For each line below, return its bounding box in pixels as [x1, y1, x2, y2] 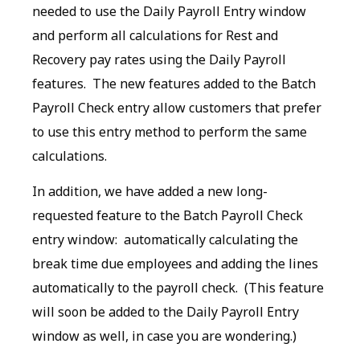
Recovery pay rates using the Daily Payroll [32, 51, 286, 68]
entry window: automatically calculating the [32, 231, 298, 249]
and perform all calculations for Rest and [32, 27, 278, 44]
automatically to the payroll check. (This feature [32, 279, 324, 297]
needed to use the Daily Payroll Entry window [32, 2, 306, 20]
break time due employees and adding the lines [32, 255, 318, 273]
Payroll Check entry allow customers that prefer [32, 99, 321, 117]
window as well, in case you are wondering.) [32, 327, 297, 346]
